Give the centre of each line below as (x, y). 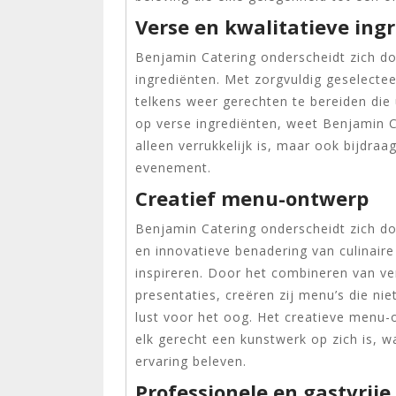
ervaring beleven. (191, 361)
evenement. (173, 168)
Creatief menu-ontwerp (252, 198)
